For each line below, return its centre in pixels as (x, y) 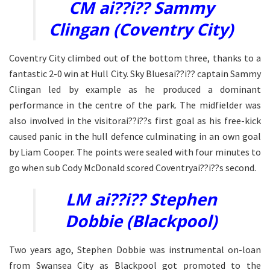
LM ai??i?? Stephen (141, 199)
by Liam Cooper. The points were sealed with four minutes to (135, 152)
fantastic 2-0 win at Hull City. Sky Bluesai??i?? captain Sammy (135, 73)
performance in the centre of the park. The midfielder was (135, 105)
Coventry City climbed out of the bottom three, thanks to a (135, 58)
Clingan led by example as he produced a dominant (135, 89)
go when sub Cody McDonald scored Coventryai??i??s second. (133, 167)
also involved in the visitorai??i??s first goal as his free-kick (135, 120)
